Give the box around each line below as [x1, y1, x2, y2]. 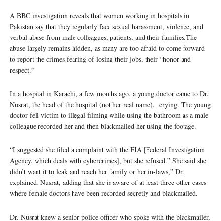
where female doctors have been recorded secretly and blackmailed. [10, 188, 198, 198]
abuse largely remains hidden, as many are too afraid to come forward [10, 43, 205, 53]
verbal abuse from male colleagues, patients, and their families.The [10, 32, 197, 42]
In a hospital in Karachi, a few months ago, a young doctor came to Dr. [10, 88, 209, 98]
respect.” [10, 65, 34, 74]
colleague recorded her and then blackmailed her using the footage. [10, 121, 196, 131]
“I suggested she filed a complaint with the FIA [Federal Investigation [10, 145, 205, 154]
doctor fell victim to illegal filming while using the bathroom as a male [10, 110, 208, 120]
